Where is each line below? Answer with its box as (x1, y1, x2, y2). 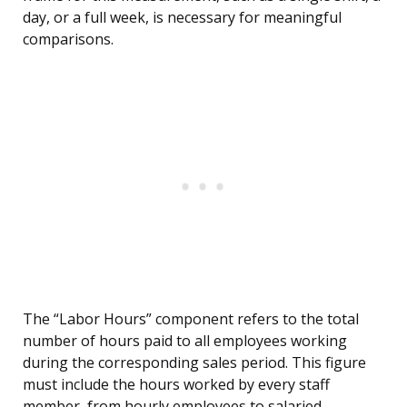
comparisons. (23, 29, 114, 50)
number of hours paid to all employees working (23, 331, 347, 352)
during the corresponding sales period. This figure (23, 352, 366, 373)
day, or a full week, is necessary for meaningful (23, 7, 342, 28)
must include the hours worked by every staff (23, 374, 330, 395)
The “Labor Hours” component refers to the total (23, 309, 359, 330)
